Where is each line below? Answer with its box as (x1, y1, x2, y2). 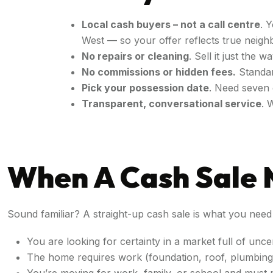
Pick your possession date (82, 81, 209, 94)
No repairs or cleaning (82, 49, 189, 62)
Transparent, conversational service (82, 97, 261, 110)
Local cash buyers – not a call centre (82, 18, 260, 30)
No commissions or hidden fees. (82, 65, 236, 78)
